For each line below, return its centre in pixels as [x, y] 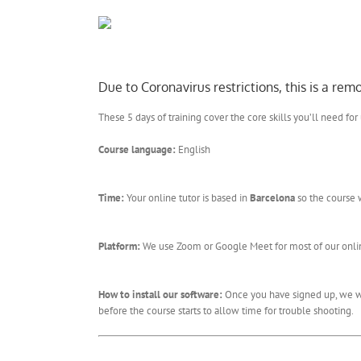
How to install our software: [160, 294]
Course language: [137, 149]
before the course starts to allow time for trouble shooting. [226, 310]
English [193, 149]
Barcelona [272, 197]
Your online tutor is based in [187, 197]
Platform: [119, 246]
